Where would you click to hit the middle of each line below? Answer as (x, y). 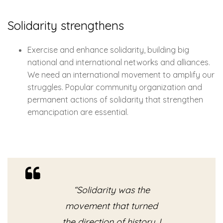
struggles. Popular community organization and (115, 87)
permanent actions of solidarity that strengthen (115, 99)
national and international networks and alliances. (119, 62)
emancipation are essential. (78, 112)
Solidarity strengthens (66, 25)
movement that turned (111, 206)
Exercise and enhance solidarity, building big (108, 50)
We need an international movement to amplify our (121, 74)
